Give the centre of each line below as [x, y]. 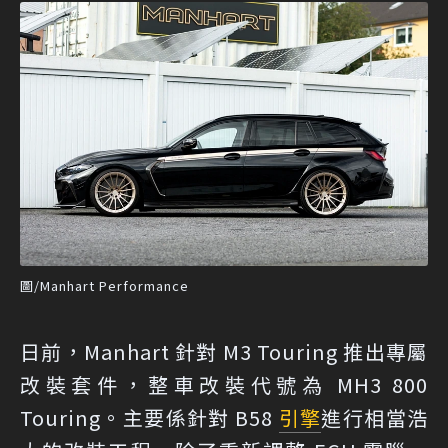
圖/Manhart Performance [104, 285]
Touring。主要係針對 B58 [149, 417]
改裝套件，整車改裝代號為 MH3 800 [224, 384]
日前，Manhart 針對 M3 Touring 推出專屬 [224, 351]
